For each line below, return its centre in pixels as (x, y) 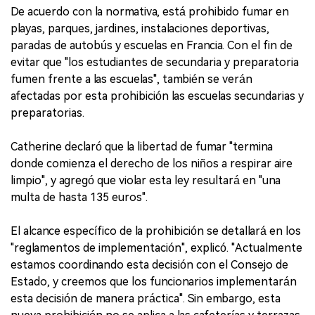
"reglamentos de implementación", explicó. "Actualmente (156, 248)
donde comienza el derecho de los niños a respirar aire (152, 164)
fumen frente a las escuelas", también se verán (131, 79)
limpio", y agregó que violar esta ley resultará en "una (146, 181)
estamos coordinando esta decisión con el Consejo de (149, 265)
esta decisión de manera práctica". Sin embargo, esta (146, 299)
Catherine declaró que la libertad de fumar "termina (142, 147)
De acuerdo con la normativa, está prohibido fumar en (150, 12)
